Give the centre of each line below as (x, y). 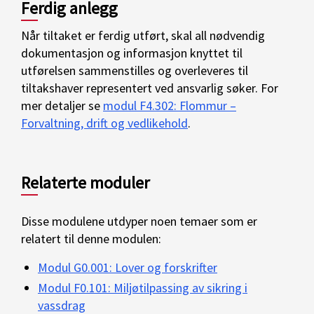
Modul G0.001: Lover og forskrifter (128, 268)
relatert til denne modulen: (91, 239)
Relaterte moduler (85, 183)
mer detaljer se (62, 106)
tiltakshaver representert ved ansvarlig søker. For (150, 88)
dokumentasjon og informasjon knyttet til (132, 53)
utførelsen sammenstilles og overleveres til (135, 71)
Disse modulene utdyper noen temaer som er (139, 221)
